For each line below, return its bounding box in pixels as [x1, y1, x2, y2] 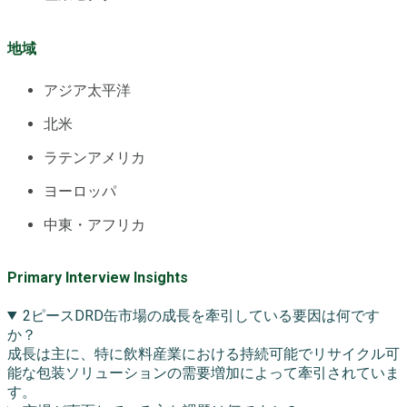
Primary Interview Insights [7, 268, 188, 286]
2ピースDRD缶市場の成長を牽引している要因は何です [22, 306, 380, 324]
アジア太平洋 [44, 82, 131, 100]
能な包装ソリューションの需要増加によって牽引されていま [7, 363, 400, 382]
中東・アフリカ [44, 216, 145, 234]
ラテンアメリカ [44, 149, 145, 167]
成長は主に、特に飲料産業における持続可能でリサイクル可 [7, 344, 400, 362]
